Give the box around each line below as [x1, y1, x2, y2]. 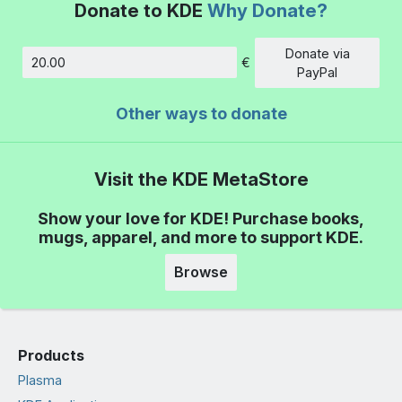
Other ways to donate [115, 103, 287, 123]
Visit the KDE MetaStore [93, 167, 309, 190]
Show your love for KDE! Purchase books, [38, 209, 364, 229]
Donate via [284, 45, 350, 61]
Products [18, 345, 84, 364]
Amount [199, 63, 247, 79]
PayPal [297, 64, 337, 80]
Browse [174, 262, 228, 281]
